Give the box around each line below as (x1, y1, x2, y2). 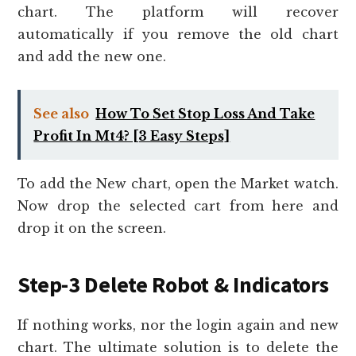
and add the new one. (17, 48, 167, 65)
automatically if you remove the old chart (17, 26, 339, 43)
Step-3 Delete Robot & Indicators (17, 270, 329, 300)
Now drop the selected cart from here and (17, 198, 339, 215)
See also (33, 106, 90, 122)
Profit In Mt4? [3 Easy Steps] (33, 128, 230, 145)
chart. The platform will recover (17, 4, 339, 21)
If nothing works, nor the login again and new (17, 317, 339, 334)
